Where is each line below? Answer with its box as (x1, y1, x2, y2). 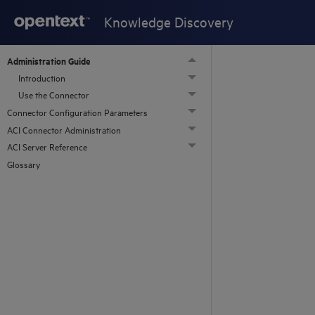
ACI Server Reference (7, 140, 87, 153)
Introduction (18, 71, 65, 84)
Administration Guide (7, 53, 90, 67)
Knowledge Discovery (104, 12, 233, 30)
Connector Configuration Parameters (7, 105, 148, 118)
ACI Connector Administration (7, 122, 121, 136)
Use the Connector (18, 88, 89, 101)
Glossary (7, 157, 40, 170)
